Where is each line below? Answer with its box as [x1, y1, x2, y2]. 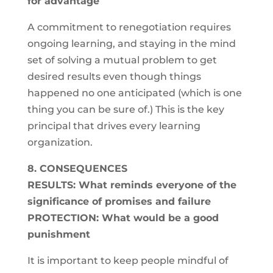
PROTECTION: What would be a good [27, 212, 219, 224]
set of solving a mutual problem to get [27, 54, 217, 66]
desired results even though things [27, 71, 201, 82]
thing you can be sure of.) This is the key [27, 104, 224, 115]
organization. [27, 136, 93, 148]
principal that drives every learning [27, 120, 200, 132]
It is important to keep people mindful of [27, 255, 229, 266]
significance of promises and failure [27, 196, 211, 207]
